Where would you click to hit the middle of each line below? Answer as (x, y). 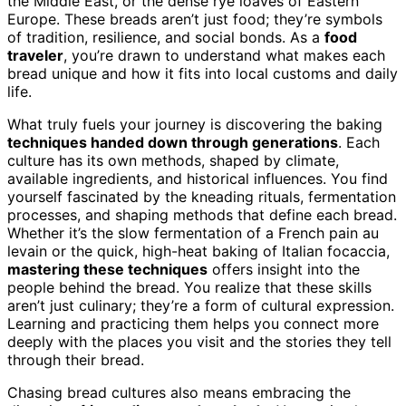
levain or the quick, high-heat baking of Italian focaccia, (198, 251)
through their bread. (76, 359)
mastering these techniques (107, 269)
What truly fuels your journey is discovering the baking (195, 124)
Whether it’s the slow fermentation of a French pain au (193, 232)
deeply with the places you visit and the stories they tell (199, 341)
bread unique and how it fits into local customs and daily (203, 73)
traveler (35, 55)
